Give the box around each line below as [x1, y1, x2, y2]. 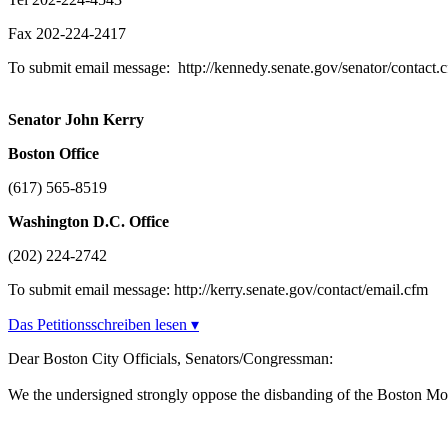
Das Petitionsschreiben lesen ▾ [8, 316, 199, 334]
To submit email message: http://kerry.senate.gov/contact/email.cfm [8, 281, 428, 299]
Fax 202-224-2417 [8, 25, 126, 43]
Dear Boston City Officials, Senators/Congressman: [8, 350, 333, 368]
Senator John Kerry [8, 111, 144, 129]
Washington [8, 213, 89, 231]
